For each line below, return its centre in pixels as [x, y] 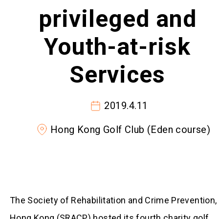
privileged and [117, 19]
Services [117, 75]
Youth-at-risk [117, 47]
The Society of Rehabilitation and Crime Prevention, [113, 200]
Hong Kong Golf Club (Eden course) [131, 130]
